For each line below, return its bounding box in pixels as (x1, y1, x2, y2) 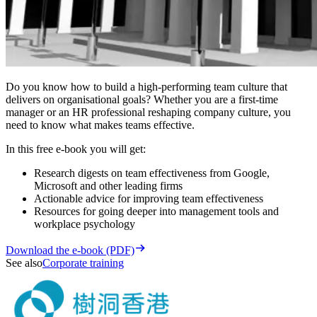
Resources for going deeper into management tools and (34, 204, 279, 217)
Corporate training (42, 256, 124, 269)
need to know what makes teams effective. (6, 118, 195, 131)
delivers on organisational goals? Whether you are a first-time (6, 93, 278, 105)
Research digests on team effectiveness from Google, (34, 166, 270, 179)
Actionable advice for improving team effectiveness (34, 192, 263, 204)
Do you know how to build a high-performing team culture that (6, 80, 287, 93)
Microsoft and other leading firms (34, 179, 183, 192)
